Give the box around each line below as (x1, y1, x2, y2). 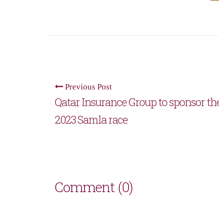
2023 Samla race (55, 112, 128, 127)
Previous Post (63, 82, 112, 91)
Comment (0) (55, 177, 133, 196)
